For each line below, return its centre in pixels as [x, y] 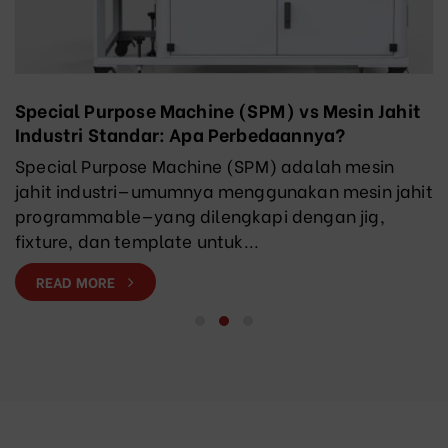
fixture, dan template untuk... [137, 241]
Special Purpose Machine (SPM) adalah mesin [205, 166]
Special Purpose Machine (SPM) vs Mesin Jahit [218, 110]
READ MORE [77, 282]
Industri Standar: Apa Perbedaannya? [180, 134]
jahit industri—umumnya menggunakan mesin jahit [224, 191]
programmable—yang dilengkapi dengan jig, [200, 216]
